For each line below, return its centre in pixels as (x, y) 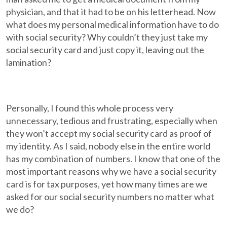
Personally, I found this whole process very (90, 108)
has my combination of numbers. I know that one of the (113, 159)
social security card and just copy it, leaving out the (105, 50)
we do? (20, 209)
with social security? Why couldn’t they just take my (107, 37)
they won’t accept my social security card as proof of (109, 133)
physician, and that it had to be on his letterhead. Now (111, 12)
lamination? (29, 62)
